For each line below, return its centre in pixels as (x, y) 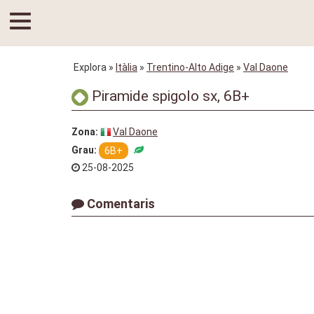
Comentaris (120, 203)
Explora (91, 67)
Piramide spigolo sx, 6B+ (169, 96)
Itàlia (127, 67)
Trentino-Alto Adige (190, 67)
